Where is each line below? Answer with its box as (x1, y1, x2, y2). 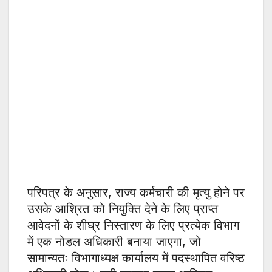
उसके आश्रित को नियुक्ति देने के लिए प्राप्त (27, 202, 218, 217)
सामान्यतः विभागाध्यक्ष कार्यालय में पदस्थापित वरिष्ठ (27, 251, 245, 266)
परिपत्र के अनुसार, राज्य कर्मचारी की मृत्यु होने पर (27, 185, 245, 200)
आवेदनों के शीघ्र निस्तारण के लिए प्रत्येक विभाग (27, 218, 239, 233)
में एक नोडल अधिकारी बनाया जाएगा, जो (27, 234, 201, 250)
